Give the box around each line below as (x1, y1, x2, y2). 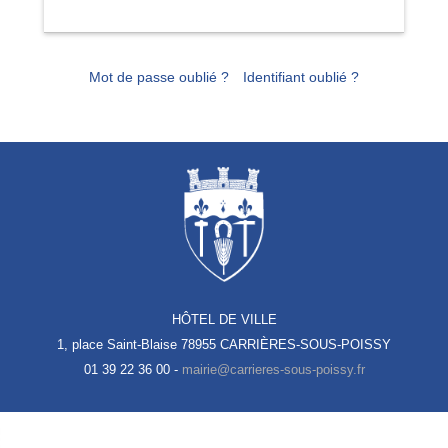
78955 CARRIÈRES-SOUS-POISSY (181, 336, 391, 352)
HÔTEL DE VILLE (171, 311, 277, 327)
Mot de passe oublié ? (89, 69, 229, 85)
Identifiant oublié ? (243, 69, 359, 85)
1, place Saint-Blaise (57, 336, 181, 352)
